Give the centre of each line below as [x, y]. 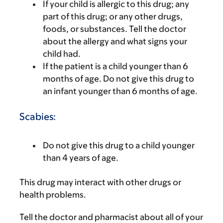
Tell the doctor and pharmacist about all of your [111, 217]
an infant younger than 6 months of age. [120, 91]
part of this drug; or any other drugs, [113, 16]
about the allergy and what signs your [115, 41]
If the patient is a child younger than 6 [115, 66]
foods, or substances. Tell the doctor [114, 29]
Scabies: [38, 116]
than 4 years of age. [81, 158]
